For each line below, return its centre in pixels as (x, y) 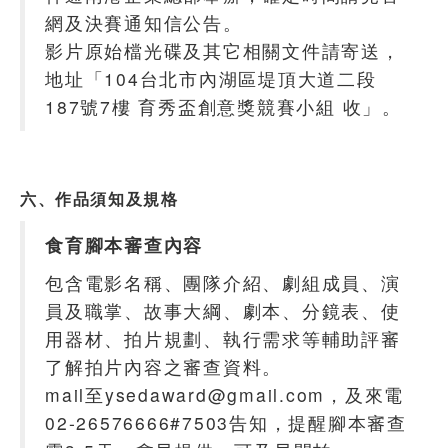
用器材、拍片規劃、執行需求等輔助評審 (223, 338)
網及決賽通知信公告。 (144, 22)
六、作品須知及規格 (99, 198)
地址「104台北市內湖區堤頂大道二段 (211, 78)
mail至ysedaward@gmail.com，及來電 (224, 394)
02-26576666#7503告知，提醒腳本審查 (226, 422)
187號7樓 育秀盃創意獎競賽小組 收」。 (223, 106)
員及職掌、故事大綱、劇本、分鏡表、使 (223, 310)
